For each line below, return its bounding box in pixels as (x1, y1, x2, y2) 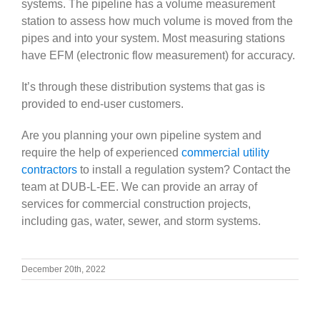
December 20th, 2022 (21, 264, 106, 275)
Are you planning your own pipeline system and (21, 129, 261, 142)
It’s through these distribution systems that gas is (21, 81, 265, 94)
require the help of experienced (21, 146, 181, 159)
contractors (21, 164, 77, 176)
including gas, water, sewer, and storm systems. (21, 215, 264, 228)
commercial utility (181, 146, 269, 159)
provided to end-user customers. (21, 98, 186, 111)
